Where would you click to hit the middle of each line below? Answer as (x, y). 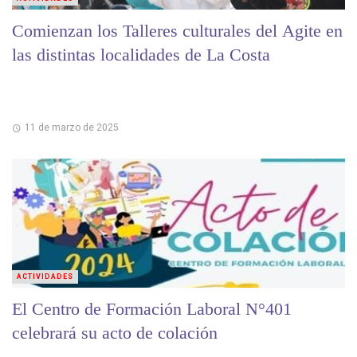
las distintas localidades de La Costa (141, 55)
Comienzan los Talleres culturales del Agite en (177, 31)
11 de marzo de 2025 (71, 127)
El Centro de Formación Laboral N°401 (152, 308)
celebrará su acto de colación (115, 332)
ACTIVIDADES (45, 276)
